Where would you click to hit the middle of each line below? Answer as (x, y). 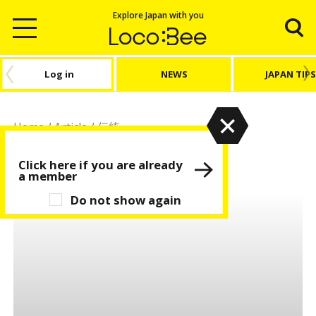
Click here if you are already (100, 164)
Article (71, 127)
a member (47, 176)
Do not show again (126, 200)
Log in (60, 74)
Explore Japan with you (158, 14)
